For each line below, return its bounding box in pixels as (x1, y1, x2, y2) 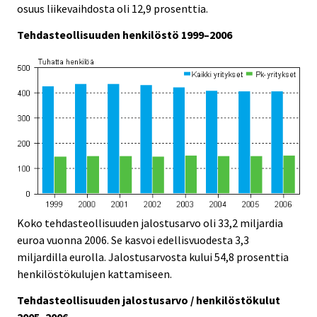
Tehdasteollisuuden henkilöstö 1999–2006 (17, 27, 232, 42)
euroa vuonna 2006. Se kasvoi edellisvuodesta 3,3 (17, 233, 249, 248)
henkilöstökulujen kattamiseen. (17, 267, 172, 282)
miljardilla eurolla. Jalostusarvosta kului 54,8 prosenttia (17, 250, 289, 265)
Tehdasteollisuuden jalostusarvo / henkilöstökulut (17, 292, 280, 307)
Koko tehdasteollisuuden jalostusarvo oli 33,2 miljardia (17, 216, 283, 231)
